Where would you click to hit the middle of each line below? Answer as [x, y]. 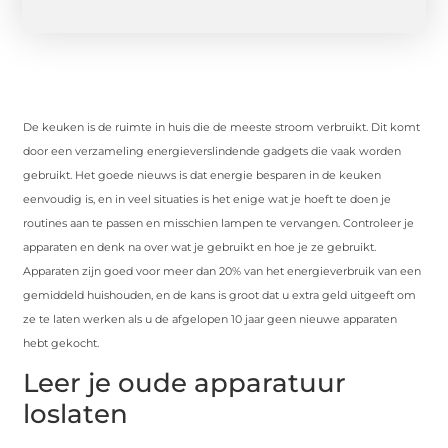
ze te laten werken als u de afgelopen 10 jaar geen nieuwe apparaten [210, 318]
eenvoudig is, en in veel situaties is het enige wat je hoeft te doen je [207, 198]
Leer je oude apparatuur [185, 383]
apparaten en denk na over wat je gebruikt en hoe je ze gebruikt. [200, 246]
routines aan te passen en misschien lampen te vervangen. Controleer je [219, 222]
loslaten [76, 414]
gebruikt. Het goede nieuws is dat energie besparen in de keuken [202, 174]
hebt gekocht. [61, 342]
